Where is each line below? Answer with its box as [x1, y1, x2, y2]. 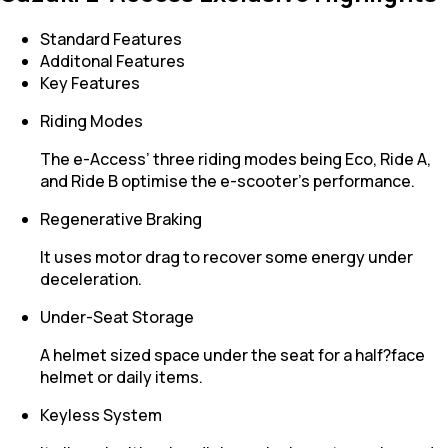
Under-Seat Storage [40, 306, 194, 329]
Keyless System [40, 404, 162, 427]
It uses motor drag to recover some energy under [40, 246, 413, 269]
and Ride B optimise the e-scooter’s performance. [40, 170, 415, 193]
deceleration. [40, 268, 142, 291]
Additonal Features [40, 50, 185, 73]
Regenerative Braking [40, 208, 202, 231]
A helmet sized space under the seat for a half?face [40, 344, 425, 367]
